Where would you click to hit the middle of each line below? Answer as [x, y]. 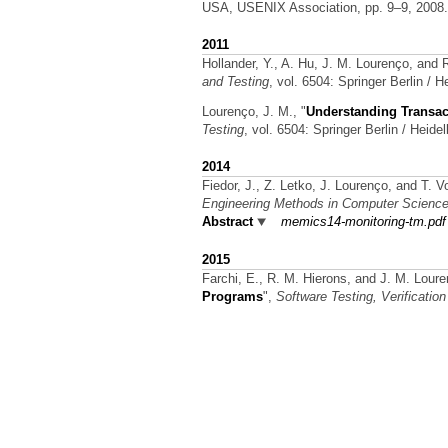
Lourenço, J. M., [251, 111]
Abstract [227, 222]
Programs [232, 296]
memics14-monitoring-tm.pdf [363, 222]
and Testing [235, 81]
